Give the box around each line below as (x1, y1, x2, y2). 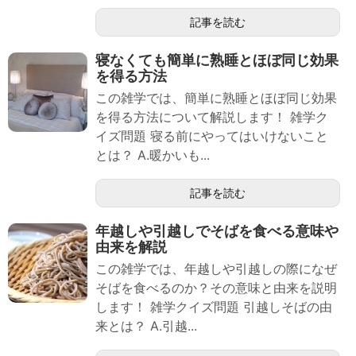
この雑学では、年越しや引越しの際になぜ (95, 261, 337, 277)
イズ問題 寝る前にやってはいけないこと (95, 128, 328, 145)
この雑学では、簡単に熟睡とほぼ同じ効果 (95, 90, 337, 106)
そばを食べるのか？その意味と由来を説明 (95, 280, 337, 296)
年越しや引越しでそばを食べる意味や (95, 222, 339, 240)
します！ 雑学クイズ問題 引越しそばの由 (95, 299, 332, 315)
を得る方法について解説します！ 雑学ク (95, 109, 328, 126)
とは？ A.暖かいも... (95, 147, 210, 164)
